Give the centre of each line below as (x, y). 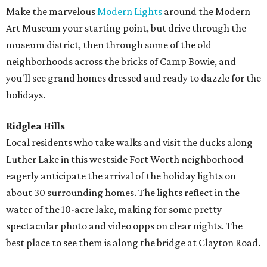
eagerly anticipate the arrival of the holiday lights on (121, 176)
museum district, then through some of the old (109, 44)
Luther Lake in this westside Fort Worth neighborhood (125, 159)
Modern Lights (130, 11)
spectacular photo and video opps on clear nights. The (124, 226)
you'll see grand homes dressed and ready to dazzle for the (133, 78)
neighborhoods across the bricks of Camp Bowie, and (121, 61)
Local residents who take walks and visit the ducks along (129, 142)
